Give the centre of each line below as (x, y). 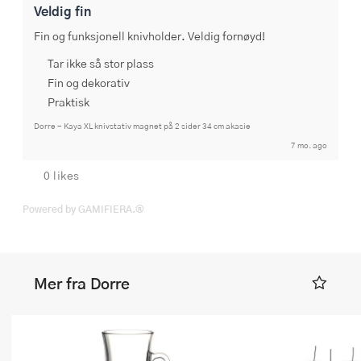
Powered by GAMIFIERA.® (83, 208)
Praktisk (68, 101)
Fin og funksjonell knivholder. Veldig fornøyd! (149, 35)
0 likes (62, 174)
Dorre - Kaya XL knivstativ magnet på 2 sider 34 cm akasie (142, 125)
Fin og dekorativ (89, 82)
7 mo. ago (309, 145)
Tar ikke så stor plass (101, 62)
